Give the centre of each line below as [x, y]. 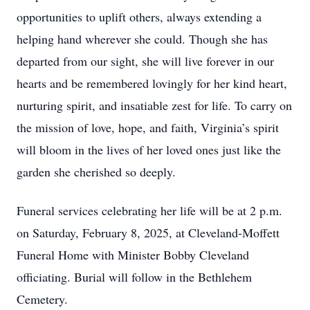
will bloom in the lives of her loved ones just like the [149, 149]
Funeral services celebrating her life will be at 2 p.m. [149, 210]
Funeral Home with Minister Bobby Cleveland [133, 255]
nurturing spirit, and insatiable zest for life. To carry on [154, 105]
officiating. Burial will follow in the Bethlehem [134, 277]
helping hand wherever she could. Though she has [142, 39]
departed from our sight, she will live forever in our [145, 61]
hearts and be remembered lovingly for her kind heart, [152, 83]
